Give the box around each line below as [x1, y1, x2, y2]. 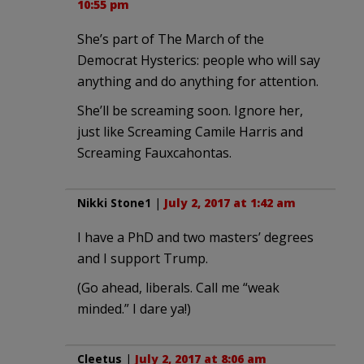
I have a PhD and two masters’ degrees [77, 227, 314, 246]
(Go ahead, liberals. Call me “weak [77, 278, 279, 297]
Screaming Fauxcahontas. [77, 143, 232, 162]
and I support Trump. [77, 249, 208, 267]
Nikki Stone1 [77, 194, 151, 210]
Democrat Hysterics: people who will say [77, 50, 320, 69]
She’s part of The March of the [77, 29, 264, 48]
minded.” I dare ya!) [77, 299, 191, 318]
